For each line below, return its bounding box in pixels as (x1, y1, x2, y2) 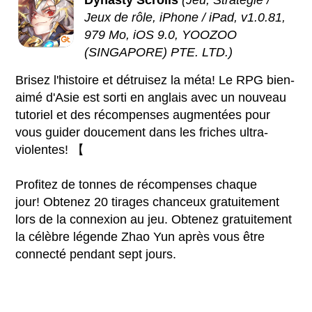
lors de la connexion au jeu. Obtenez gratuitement (15, 212, 292, 226)
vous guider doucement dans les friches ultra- (15, 125, 269, 139)
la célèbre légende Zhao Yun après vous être (15, 229, 265, 244)
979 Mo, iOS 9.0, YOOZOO (84, 27, 237, 42)
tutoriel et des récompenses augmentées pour (15, 107, 271, 122)
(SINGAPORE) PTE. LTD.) (84, 45, 233, 59)
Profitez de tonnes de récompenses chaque (15, 177, 258, 192)
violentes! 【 (15, 142, 85, 157)
